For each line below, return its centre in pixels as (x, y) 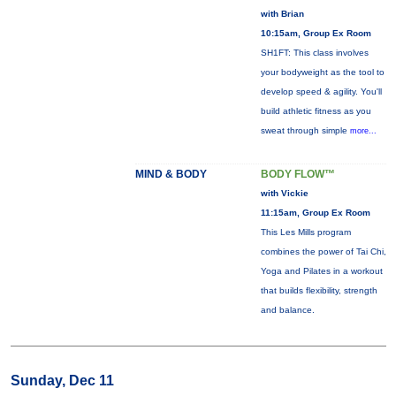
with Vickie (284, 193)
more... (363, 131)
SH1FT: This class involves (314, 53)
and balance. (287, 310)
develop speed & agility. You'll (321, 91)
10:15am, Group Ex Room (316, 33)
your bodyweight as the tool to (322, 72)
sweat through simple (305, 130)
